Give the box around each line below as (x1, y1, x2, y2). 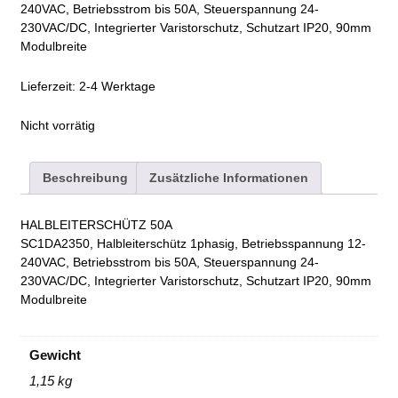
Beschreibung (43, 171, 128, 185)
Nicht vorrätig (20, 119, 95, 132)
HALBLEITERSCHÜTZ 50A (20, 218, 172, 233)
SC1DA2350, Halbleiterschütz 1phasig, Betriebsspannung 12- (20, 236, 366, 251)
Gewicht (28, 346, 81, 362)
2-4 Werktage (79, 79, 155, 93)
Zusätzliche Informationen (149, 171, 308, 185)
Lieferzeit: (20, 79, 79, 93)
